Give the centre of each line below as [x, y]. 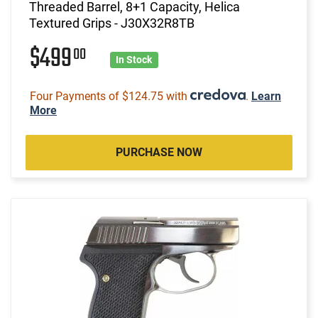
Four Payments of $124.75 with [110, 96]
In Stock [134, 59]
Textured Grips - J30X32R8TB [112, 23]
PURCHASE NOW [159, 152]
